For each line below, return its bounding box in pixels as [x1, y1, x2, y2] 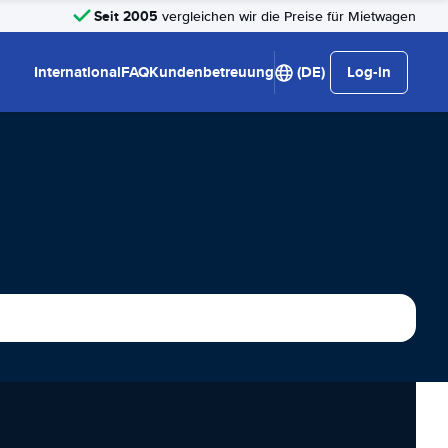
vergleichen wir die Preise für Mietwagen [158, 7, 416, 25]
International [34, 61, 121, 83]
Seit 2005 [94, 5, 158, 26]
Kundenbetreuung [149, 61, 274, 83]
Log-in [347, 61, 391, 83]
